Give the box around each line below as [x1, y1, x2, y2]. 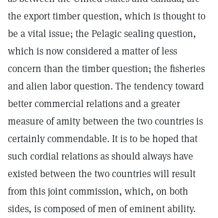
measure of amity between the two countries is [8, 115, 203, 127]
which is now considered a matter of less [8, 45, 177, 57]
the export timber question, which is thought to [8, 10, 205, 22]
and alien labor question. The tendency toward [8, 80, 204, 92]
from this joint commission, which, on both [8, 185, 188, 198]
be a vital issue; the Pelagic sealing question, [8, 27, 196, 40]
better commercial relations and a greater [8, 97, 180, 110]
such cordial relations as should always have [8, 150, 193, 163]
